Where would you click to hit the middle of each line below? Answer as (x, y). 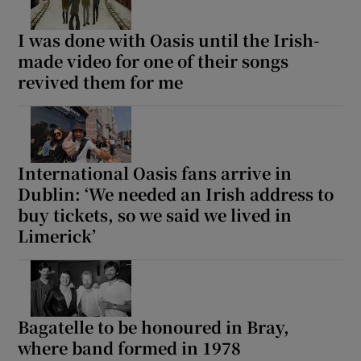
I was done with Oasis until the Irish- (169, 39)
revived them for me (101, 81)
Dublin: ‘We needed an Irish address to (176, 193)
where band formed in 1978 (130, 347)
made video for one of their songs (154, 60)
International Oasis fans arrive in (155, 172)
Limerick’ (57, 235)
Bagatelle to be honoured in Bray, (154, 326)
